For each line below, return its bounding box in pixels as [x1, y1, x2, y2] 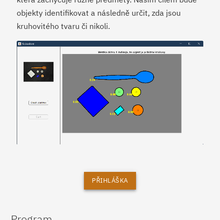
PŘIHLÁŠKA [92, 176, 128, 185]
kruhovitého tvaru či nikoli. [17, 21, 110, 31]
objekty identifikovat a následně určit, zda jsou [17, 7, 181, 18]
